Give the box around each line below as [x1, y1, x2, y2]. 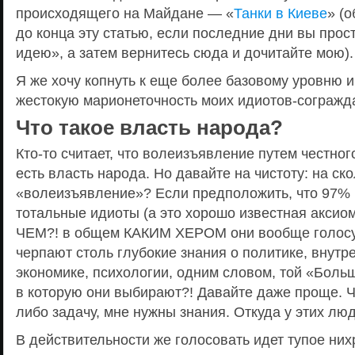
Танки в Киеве [234, 5, 327, 21]
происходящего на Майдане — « [16, 5, 234, 21]
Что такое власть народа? [16, 116, 283, 139]
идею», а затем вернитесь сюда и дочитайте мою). [16, 44, 353, 61]
